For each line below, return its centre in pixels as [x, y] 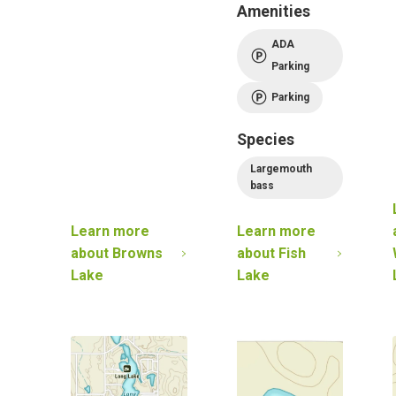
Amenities [274, 12]
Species [266, 139]
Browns [137, 254]
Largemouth [281, 169]
